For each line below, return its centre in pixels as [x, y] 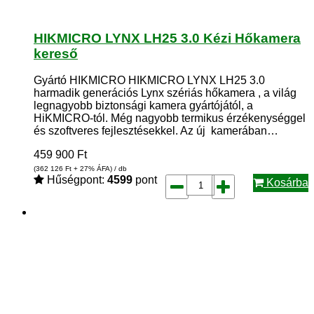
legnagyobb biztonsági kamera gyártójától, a [143, 106]
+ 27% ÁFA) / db [99, 169]
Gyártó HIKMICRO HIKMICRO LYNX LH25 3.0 [149, 81]
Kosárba [286, 183]
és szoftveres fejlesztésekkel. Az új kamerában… [156, 131]
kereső [56, 53]
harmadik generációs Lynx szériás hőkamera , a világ [165, 93]
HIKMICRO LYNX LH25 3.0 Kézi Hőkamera [167, 38]
